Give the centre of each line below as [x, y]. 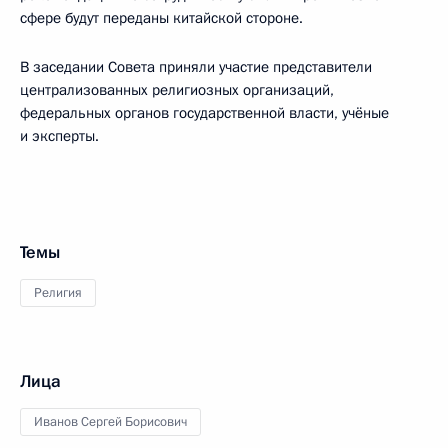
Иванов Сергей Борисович [110, 422]
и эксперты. [59, 136]
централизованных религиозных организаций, [177, 90]
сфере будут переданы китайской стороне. [161, 18]
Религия [58, 293]
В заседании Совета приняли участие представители [196, 67]
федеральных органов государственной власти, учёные [204, 113]
